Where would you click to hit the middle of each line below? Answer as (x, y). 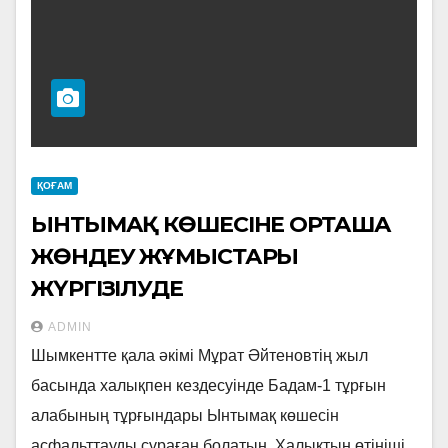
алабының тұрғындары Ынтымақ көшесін (185, 415)
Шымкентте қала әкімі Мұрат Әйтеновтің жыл (199, 355)
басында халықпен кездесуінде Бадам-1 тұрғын (208, 385)
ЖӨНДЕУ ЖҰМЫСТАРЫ (165, 256)
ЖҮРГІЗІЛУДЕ (107, 288)
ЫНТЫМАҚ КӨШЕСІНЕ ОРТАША (211, 224)
